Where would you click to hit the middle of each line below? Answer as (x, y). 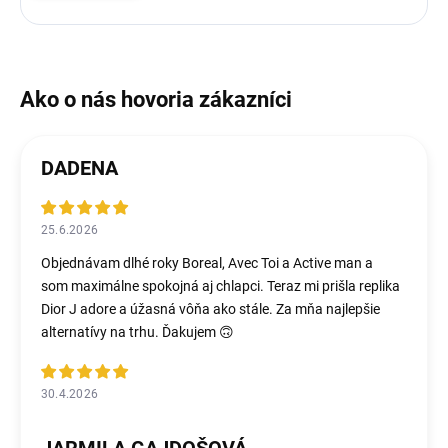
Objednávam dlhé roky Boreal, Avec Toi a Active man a (207, 263)
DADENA (79, 168)
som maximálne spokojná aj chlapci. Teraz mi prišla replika (220, 286)
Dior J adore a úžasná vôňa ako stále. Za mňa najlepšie (210, 309)
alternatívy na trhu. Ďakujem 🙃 (137, 332)
